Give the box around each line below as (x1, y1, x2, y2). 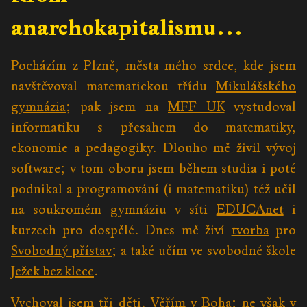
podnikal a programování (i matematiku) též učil (11, 181, 296, 197)
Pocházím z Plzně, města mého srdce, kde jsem (11, 58, 296, 74)
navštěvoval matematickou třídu (11, 78, 216, 95)
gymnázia (11, 99, 66, 115)
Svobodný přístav (11, 243, 112, 259)
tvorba (231, 222, 269, 238)
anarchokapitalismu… (11, 14, 243, 42)
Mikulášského (216, 78, 296, 95)
